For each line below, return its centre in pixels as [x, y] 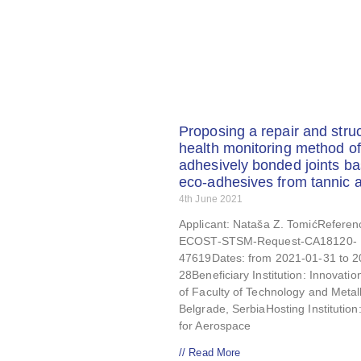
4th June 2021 [211, 199]
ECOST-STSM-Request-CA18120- [268, 241]
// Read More [210, 353]
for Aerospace [215, 326]
